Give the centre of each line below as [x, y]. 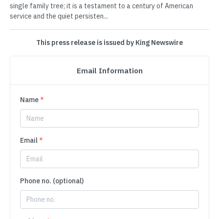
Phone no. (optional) [52, 181]
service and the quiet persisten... [59, 16]
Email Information [109, 71]
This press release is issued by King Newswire [109, 43]
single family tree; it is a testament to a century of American [101, 6]
